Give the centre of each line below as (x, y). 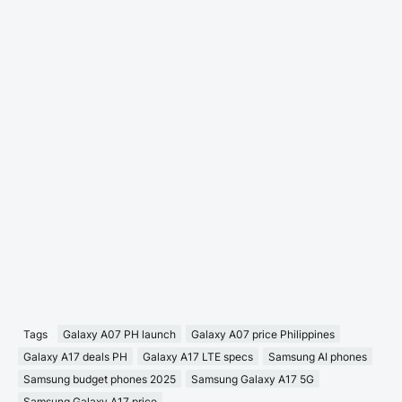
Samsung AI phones (318, 356)
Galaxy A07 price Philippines (263, 334)
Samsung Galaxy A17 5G (253, 379)
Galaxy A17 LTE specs (198, 356)
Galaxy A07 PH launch (119, 334)
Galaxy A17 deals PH (75, 356)
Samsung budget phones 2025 (100, 379)
